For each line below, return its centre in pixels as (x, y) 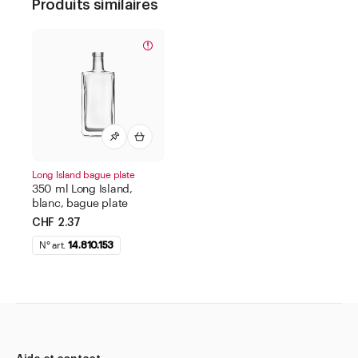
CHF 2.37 (56, 223)
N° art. (54, 245)
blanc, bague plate (80, 203)
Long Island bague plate (84, 175)
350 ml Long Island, (82, 189)
